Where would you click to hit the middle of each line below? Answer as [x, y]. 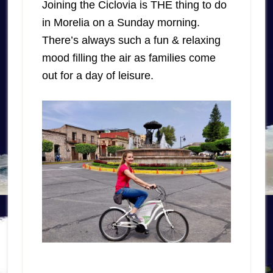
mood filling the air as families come [129, 58]
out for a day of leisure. [97, 76]
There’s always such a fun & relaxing [131, 41]
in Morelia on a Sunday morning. [121, 23]
